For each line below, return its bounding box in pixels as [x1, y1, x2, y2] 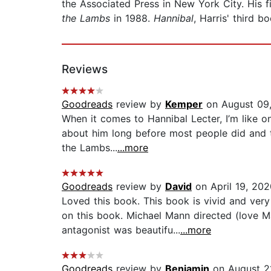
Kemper [165, 98, 203, 111]
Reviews [62, 62, 108, 77]
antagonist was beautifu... [62, 224, 180, 237]
